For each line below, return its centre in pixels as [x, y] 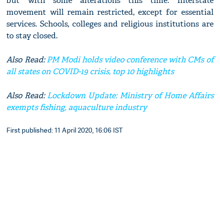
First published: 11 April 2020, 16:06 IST [65, 130]
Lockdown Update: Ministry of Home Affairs [129, 96]
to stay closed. [32, 36]
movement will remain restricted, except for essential [110, 12]
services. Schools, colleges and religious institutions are [110, 24]
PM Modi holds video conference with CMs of [130, 60]
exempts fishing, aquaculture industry [77, 108]
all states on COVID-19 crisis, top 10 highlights [90, 72]
